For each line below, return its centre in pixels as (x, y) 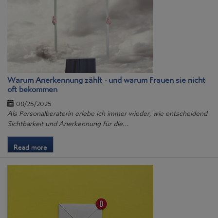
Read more (30, 145)
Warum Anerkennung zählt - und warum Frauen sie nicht (106, 78)
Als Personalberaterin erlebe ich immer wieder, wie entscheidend (107, 111)
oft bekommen (32, 87)
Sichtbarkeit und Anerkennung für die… (68, 121)
